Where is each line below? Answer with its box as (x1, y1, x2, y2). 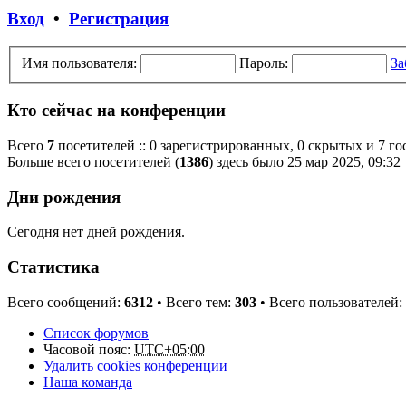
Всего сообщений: (7, 294, 124, 310)
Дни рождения (7, 187, 121, 207)
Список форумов (43, 324, 149, 341)
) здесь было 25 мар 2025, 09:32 (208, 153, 401, 169)
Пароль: (239, 54, 288, 71)
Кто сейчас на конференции (7, 101, 226, 121)
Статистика (7, 257, 100, 277)
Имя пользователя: (22, 54, 137, 71)
